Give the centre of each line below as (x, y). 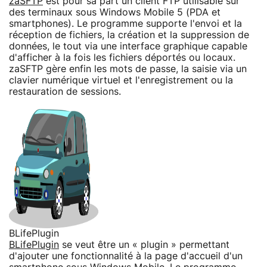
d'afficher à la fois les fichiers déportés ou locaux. (122, 58)
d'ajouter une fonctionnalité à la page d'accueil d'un (126, 256)
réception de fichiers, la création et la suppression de (129, 35)
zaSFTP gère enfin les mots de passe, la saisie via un (128, 69)
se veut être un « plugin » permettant (144, 245)
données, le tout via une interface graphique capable (128, 46)
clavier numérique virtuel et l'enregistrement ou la (121, 80)
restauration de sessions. (65, 91)
